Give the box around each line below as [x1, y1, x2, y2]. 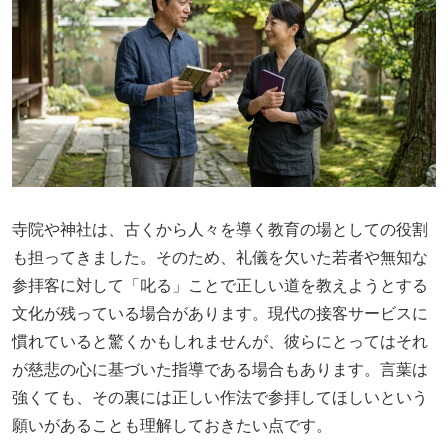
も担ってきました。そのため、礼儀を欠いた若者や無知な [12, 249, 428, 267]
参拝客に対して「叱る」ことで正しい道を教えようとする [12, 277, 428, 295]
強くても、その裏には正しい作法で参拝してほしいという [12, 389, 428, 407]
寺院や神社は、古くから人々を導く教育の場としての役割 [12, 221, 428, 239]
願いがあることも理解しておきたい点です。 [12, 417, 332, 435]
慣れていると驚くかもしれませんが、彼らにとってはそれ [12, 333, 428, 351]
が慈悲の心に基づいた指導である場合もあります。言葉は [12, 361, 428, 379]
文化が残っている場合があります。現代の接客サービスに [12, 305, 428, 323]
